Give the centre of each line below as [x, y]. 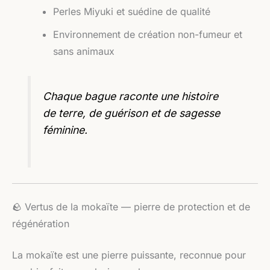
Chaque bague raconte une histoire [131, 96]
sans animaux [84, 52]
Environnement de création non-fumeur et [148, 35]
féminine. [65, 130]
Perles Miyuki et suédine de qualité [132, 12]
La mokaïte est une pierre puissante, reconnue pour [129, 255]
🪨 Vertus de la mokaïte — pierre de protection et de [131, 207]
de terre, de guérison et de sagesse [132, 113]
